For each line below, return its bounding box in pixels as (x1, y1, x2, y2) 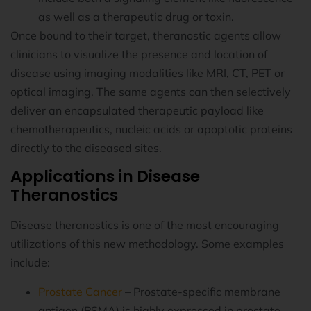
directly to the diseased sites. (10, 140, 162, 155)
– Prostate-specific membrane (122, 284, 280, 299)
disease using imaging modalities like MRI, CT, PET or (10, 65, 285, 80)
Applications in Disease (10, 165, 200, 188)
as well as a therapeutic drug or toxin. (38, 9, 234, 24)
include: (10, 255, 50, 270)
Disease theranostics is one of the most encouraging (10, 218, 279, 233)
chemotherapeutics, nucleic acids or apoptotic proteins (10, 121, 292, 136)
